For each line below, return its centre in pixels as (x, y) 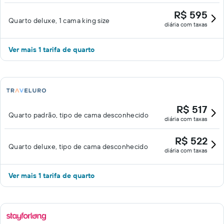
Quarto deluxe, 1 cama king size (59, 20)
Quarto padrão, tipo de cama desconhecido (79, 115)
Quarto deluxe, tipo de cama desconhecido (78, 146)
